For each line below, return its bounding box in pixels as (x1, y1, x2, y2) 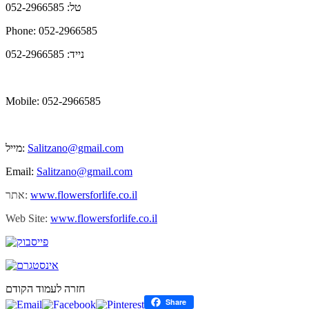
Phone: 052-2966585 (6, 25, 97, 37)
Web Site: (6, 212, 48, 225)
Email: (6, 166, 37, 178)
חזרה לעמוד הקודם (6, 283, 85, 295)
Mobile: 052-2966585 (6, 95, 101, 108)
